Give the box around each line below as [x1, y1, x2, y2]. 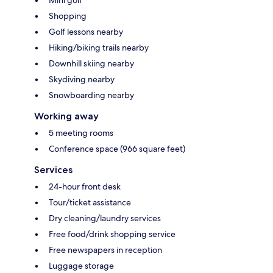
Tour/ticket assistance [49, 197, 131, 208]
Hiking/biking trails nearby [49, 42, 149, 54]
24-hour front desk [49, 181, 121, 193]
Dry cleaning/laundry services [49, 213, 161, 224]
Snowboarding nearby [49, 90, 134, 101]
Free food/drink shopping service [49, 229, 175, 240]
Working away [34, 110, 99, 122]
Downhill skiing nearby [49, 58, 134, 69]
